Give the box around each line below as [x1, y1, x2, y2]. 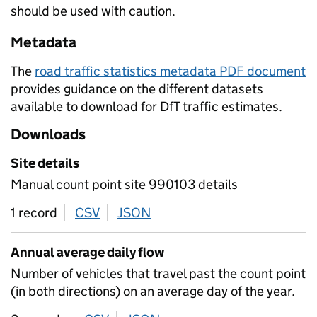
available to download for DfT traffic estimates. [11, 98, 282, 115]
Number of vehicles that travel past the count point [11, 265, 306, 282]
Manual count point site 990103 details [11, 176, 238, 192]
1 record [11, 204, 57, 221]
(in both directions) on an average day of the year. [11, 283, 295, 299]
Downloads [11, 125, 86, 144]
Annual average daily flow [11, 244, 164, 260]
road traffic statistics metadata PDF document [35, 63, 306, 79]
